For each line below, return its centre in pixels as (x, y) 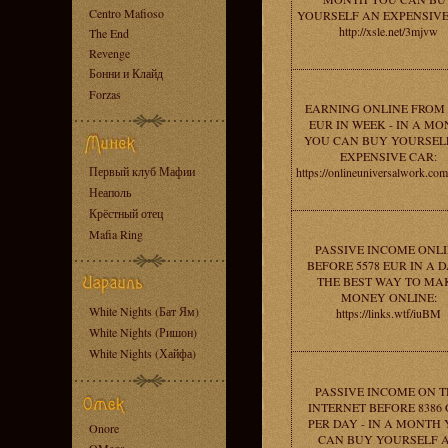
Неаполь (110, 192)
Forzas (105, 94)
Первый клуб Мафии (142, 171)
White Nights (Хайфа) (142, 353)
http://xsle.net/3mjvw (388, 31)
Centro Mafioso (126, 13)
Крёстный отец (126, 213)
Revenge (109, 53)
